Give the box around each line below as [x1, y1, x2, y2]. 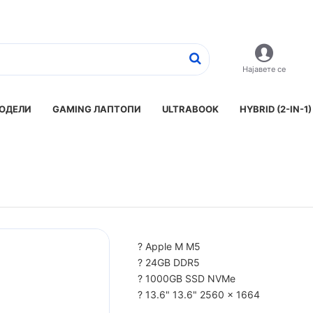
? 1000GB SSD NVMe [137, 272, 235, 284]
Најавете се [242, 64, 286, 74]
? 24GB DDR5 [137, 256, 200, 268]
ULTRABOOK [162, 103, 219, 115]
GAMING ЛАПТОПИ [52, 103, 141, 115]
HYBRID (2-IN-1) [240, 103, 312, 115]
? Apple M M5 [137, 240, 201, 252]
